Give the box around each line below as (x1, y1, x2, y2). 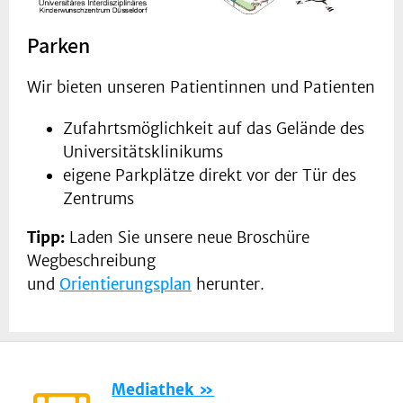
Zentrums (63, 189, 134, 210)
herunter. (192, 274, 264, 295)
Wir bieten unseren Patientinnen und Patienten (27, 77, 375, 98)
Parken (27, 31, 90, 60)
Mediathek (112, 380, 194, 400)
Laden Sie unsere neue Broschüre (65, 228, 309, 248)
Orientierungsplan (59, 274, 192, 295)
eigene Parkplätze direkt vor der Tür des (63, 166, 356, 186)
